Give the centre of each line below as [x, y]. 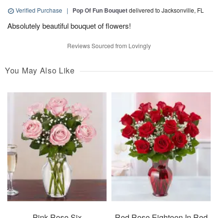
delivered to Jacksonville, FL [166, 10]
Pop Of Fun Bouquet [100, 10]
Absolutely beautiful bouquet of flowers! [69, 26]
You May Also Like [40, 71]
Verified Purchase [39, 10]
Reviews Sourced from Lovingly [109, 46]
